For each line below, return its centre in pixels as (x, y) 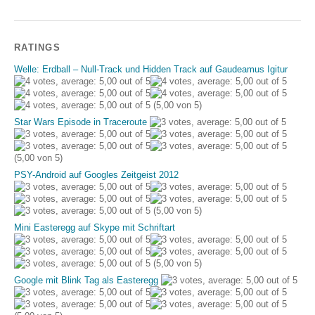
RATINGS (37, 47)
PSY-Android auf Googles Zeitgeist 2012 (96, 174)
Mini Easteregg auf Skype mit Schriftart (95, 227)
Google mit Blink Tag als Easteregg (86, 280)
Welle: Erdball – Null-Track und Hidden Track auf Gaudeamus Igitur (151, 69)
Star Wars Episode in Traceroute (81, 122)
